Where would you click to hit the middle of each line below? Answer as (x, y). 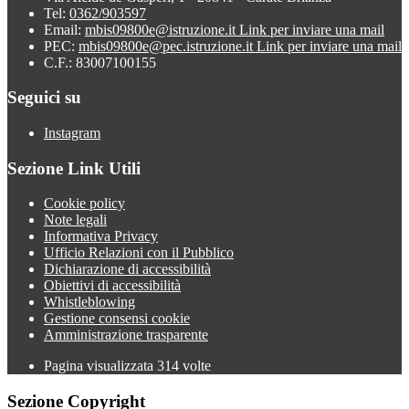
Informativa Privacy (101, 236)
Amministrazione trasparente (126, 335)
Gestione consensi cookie (117, 319)
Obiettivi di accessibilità (112, 286)
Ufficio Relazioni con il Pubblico (139, 253)
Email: (64, 29)
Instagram (72, 133)
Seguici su (44, 98)
